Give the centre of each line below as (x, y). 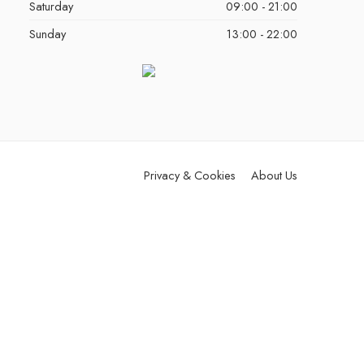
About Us (274, 175)
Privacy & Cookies (190, 175)
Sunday (47, 34)
